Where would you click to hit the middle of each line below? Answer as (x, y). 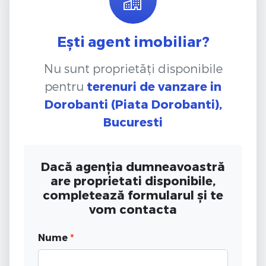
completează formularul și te (133, 194)
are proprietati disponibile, (133, 180)
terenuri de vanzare (147, 86)
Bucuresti (133, 121)
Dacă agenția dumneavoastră (133, 166)
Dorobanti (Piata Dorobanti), (133, 104)
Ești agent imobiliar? (133, 41)
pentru (66, 86)
